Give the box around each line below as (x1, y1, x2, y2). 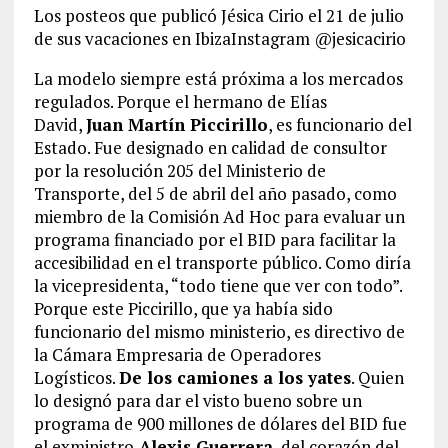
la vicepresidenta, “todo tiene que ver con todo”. (33, 273, 402, 297)
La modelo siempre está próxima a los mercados (33, 66, 403, 90)
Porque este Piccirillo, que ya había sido (33, 296, 333, 320)
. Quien (350, 365, 404, 389)
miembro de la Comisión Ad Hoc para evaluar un (33, 204, 405, 228)
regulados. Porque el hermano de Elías (33, 89, 327, 113)
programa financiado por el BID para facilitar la (33, 227, 396, 251)
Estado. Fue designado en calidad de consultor (33, 135, 387, 159)
